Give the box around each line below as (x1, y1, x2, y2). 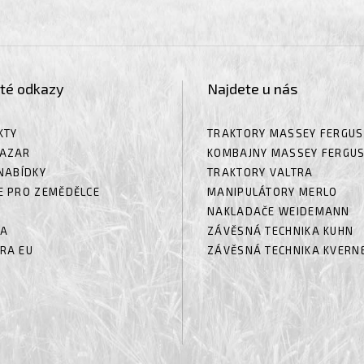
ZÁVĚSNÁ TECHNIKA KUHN (207, 223, 354, 237)
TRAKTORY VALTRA (207, 165, 314, 179)
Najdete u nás (207, 80, 297, 98)
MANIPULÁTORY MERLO (207, 184, 338, 198)
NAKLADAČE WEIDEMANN (207, 204, 350, 218)
